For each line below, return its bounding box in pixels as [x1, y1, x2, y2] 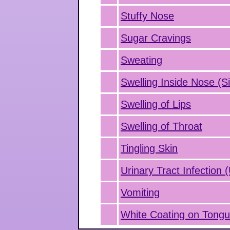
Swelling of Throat [121, 121, 202, 132]
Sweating [121, 54, 162, 66]
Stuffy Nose [121, 10, 174, 22]
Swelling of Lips [121, 99, 191, 110]
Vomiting [121, 187, 160, 198]
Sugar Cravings [121, 32, 191, 44]
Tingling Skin [121, 143, 178, 154]
